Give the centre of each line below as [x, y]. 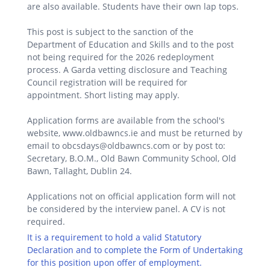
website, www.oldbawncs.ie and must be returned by [135, 133]
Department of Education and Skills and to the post [130, 45]
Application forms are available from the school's [126, 121]
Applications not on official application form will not [131, 196]
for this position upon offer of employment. [115, 263]
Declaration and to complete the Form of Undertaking [135, 250]
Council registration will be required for [107, 83]
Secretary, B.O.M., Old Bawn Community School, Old [132, 159]
